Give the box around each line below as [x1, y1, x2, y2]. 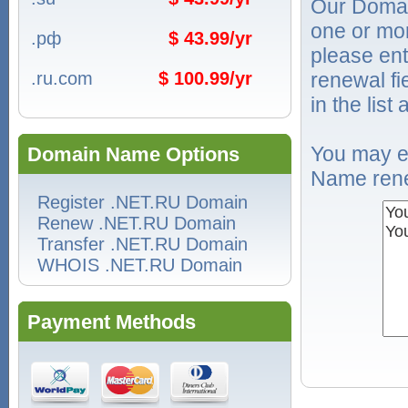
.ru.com [31, 68, 93, 88]
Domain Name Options [27, 143, 240, 166]
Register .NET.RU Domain [37, 192, 248, 212]
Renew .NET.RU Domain [37, 213, 236, 233]
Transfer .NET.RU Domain [37, 234, 248, 254]
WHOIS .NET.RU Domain [37, 255, 242, 275]
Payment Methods [27, 311, 196, 333]
